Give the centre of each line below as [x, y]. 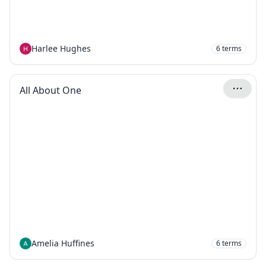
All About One [50, 90]
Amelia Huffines [63, 243]
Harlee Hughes [61, 48]
